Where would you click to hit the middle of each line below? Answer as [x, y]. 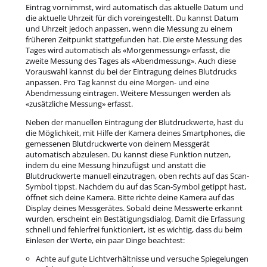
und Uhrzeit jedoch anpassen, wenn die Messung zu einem [129, 28]
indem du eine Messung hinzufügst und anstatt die [116, 165]
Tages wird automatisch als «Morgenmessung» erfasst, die [128, 50]
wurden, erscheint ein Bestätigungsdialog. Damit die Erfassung [136, 218]
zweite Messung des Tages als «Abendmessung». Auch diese [131, 60]
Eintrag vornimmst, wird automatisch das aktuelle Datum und [135, 7]
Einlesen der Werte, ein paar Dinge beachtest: [105, 240]
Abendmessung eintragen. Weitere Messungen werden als [128, 93]
